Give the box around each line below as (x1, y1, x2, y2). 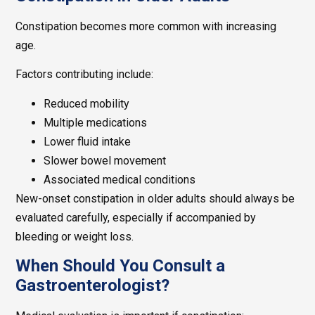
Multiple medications (44, 115, 148, 129)
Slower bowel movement (44, 153, 167, 167)
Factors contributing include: (15, 67, 154, 82)
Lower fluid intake (44, 134, 131, 148)
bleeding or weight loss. (15, 229, 134, 243)
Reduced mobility (44, 96, 130, 110)
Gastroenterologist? (15, 276, 170, 296)
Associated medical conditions (44, 172, 196, 186)
